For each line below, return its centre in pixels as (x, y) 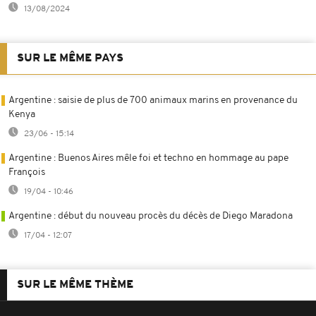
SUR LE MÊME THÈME (75, 285)
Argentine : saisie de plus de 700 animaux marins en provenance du (153, 101)
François (27, 173)
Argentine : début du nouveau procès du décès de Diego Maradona (151, 217)
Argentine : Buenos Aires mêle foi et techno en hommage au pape (148, 159)
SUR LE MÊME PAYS (70, 59)
